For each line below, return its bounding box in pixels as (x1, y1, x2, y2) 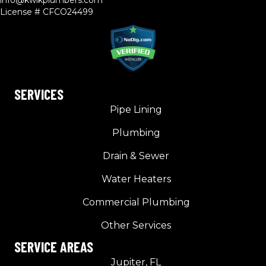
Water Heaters (101, 173, 171, 185)
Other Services (101, 220, 171, 232)
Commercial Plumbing (82, 197, 190, 208)
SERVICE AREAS (14, 238, 93, 256)
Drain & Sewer (103, 150, 169, 162)
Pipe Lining (110, 104, 162, 116)
